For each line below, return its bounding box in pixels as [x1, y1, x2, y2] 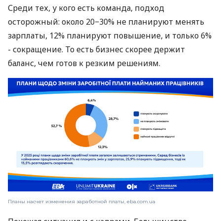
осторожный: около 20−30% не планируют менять [8, 16, 204, 27]
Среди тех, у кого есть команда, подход [8, 2, 164, 13]
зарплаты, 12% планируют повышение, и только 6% [8, 30, 212, 41]
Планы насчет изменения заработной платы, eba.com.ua [8, 198, 155, 205]
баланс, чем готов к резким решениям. [8, 57, 160, 69]
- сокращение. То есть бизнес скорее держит [8, 43, 185, 55]
